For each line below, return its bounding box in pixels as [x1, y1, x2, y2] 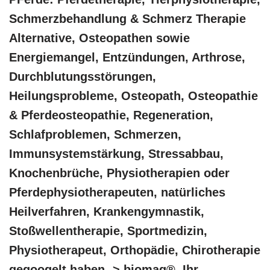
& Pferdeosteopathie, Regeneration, [9, 108, 213, 122]
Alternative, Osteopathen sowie [9, 31, 190, 45]
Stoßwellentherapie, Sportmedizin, [9, 224, 207, 237]
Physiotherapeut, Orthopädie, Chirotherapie [9, 243, 260, 257]
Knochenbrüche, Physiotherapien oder [9, 166, 230, 180]
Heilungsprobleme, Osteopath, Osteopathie [9, 89, 258, 102]
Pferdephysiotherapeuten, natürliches [9, 185, 225, 199]
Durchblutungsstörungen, [9, 69, 156, 83]
